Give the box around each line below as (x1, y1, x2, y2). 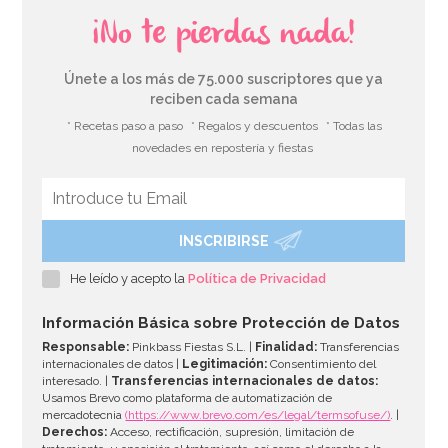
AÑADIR (203, 386, 257, 402)
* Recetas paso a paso (67, 118, 184, 133)
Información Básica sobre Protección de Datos (42, 313, 401, 332)
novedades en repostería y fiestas (132, 140, 314, 155)
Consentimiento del (267, 356, 377, 371)
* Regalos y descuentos (191, 118, 319, 133)
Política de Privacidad (188, 270, 327, 286)
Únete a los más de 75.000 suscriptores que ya (64, 70, 384, 87)
